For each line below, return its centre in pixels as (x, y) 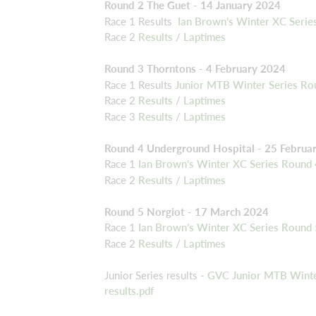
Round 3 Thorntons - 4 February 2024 (195, 69)
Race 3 (121, 116)
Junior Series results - (156, 275)
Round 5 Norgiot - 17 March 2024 (187, 211)
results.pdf (129, 290)
